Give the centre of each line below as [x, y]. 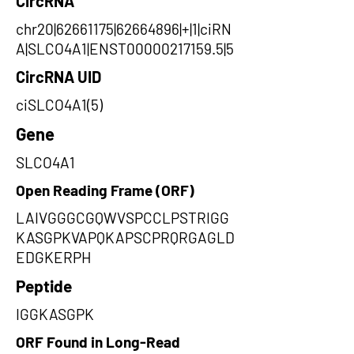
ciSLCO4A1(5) [59, 105]
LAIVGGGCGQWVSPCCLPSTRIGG [122, 218]
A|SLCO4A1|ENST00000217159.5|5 [125, 49]
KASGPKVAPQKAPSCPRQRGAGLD [125, 237]
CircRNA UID [58, 77]
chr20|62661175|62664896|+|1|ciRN [124, 29]
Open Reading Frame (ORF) [105, 190]
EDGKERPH [53, 257]
